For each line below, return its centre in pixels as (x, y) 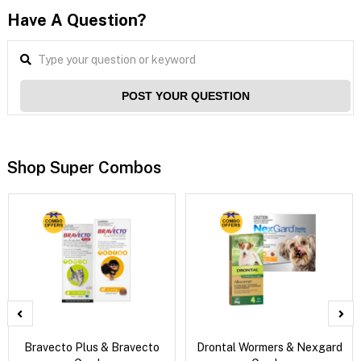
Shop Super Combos (84, 167)
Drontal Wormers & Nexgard (269, 347)
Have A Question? (76, 20)
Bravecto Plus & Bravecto (92, 347)
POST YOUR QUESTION (185, 95)
